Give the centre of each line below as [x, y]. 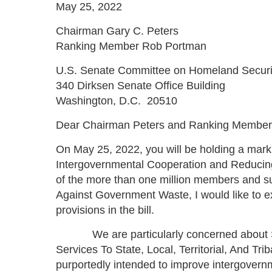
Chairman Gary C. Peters [117, 31]
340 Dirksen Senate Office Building [141, 86]
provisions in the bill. [105, 210]
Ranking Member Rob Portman [131, 46]
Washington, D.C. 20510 [117, 101]
